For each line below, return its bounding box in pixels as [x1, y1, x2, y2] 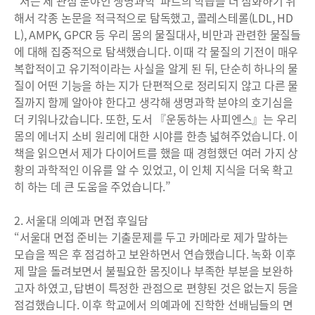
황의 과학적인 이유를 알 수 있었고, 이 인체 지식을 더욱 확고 [14, 161, 293, 179]
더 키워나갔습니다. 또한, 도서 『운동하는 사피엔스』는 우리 [14, 110, 297, 128]
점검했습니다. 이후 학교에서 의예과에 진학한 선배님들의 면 [14, 296, 293, 314]
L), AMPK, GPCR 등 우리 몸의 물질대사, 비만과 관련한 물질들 [14, 26, 302, 44]
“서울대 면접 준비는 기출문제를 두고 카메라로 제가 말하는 [14, 229, 288, 246]
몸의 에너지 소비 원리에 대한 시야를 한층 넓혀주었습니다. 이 [14, 127, 299, 145]
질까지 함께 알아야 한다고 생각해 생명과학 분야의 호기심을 [14, 94, 293, 111]
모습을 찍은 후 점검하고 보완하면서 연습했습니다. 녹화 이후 [14, 245, 296, 263]
